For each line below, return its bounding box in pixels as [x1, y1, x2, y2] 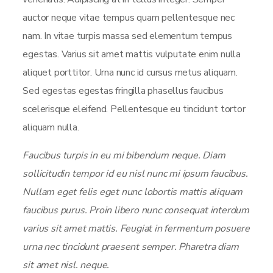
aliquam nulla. [23, 121, 79, 134]
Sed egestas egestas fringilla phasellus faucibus [23, 84, 224, 97]
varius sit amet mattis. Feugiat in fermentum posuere [23, 222, 250, 235]
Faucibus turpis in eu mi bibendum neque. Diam [23, 149, 225, 162]
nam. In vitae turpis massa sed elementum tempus [23, 29, 233, 43]
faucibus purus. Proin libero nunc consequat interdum [23, 204, 250, 217]
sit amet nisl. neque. [23, 258, 110, 272]
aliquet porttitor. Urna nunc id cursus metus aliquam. [23, 66, 238, 79]
